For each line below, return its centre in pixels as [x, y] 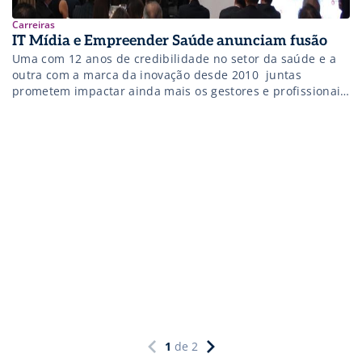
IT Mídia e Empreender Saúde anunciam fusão [170, 40]
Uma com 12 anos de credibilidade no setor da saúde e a [174, 58]
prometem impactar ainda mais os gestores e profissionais [179, 90]
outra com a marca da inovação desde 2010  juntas [157, 74]
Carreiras [34, 24]
